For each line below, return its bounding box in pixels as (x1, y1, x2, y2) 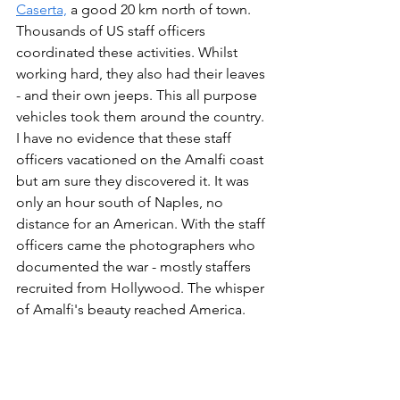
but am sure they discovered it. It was (16, 172, 253, 190)
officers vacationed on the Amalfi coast (16, 151, 267, 169)
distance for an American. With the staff (16, 215, 269, 233)
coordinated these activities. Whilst (16, 44, 241, 62)
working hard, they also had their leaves (16, 65, 269, 83)
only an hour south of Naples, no (16, 194, 227, 212)
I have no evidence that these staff (16, 129, 235, 147)
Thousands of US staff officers (16, 22, 209, 40)
